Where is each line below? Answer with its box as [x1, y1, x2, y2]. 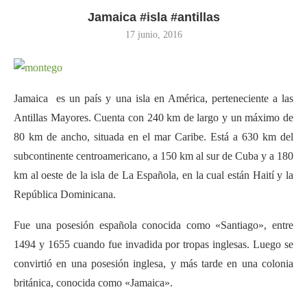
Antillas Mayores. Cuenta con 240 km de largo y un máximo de [14, 111, 293, 123]
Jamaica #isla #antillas [87, 10, 220, 24]
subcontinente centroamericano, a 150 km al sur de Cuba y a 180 [14, 149, 293, 162]
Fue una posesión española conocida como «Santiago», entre [14, 219, 293, 231]
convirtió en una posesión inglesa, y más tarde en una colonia [14, 257, 293, 269]
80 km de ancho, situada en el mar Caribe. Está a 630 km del [14, 130, 293, 143]
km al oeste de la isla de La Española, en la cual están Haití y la [14, 169, 293, 181]
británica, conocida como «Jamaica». [14, 276, 173, 288]
